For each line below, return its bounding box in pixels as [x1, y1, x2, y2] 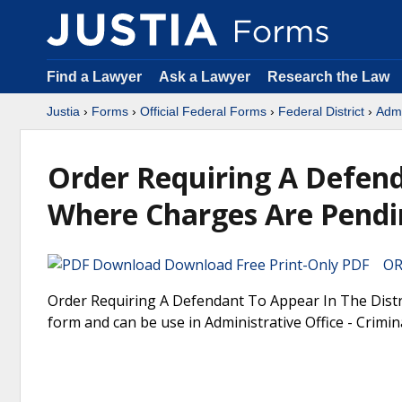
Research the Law [267, 69, 389, 84]
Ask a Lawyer [159, 69, 254, 84]
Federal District [278, 104, 364, 118]
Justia [47, 104, 80, 118]
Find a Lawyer [47, 69, 142, 84]
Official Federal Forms [140, 104, 267, 118]
